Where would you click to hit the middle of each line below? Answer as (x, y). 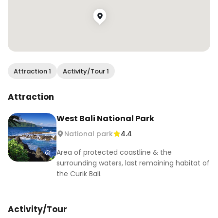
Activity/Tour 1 (86, 71)
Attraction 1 (32, 71)
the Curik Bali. (79, 174)
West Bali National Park (105, 118)
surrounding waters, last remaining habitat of (133, 163)
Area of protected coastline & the (114, 152)
